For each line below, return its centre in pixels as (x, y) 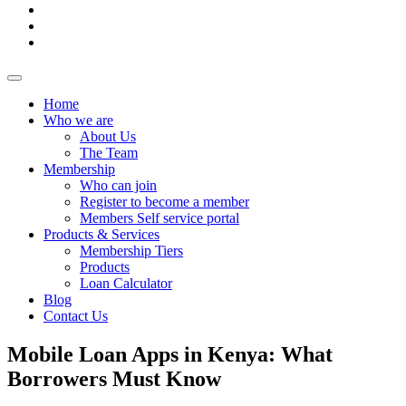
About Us (108, 136)
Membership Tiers (131, 251)
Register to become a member (164, 202)
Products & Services (101, 234)
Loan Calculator (126, 283)
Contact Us (76, 316)
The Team (109, 153)
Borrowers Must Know (114, 378)
